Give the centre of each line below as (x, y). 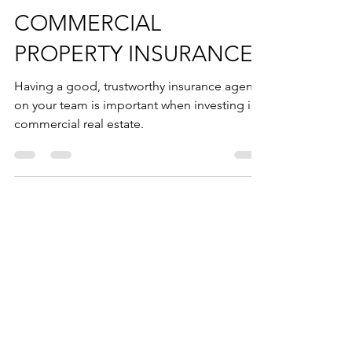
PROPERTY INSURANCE (134, 85)
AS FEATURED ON (126, 250)
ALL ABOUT (73, 24)
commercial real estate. (79, 155)
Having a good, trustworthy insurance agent (136, 117)
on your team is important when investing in (136, 136)
